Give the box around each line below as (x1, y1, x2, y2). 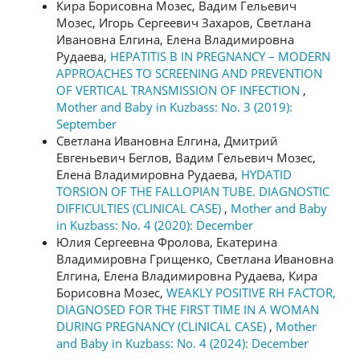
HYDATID (241, 166, 292, 182)
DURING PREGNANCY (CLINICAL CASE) (56, 317, 269, 334)
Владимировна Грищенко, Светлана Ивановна (56, 250, 333, 267)
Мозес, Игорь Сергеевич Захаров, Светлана (56, 14, 311, 31)
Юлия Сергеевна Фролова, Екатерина (56, 233, 277, 250)
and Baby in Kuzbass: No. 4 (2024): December (56, 334, 309, 351)
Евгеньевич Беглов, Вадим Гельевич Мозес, (56, 149, 316, 166)
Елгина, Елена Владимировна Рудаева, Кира (56, 267, 317, 284)
